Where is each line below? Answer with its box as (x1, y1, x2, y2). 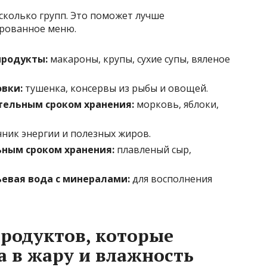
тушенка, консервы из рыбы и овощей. (23, 82, 208, 95)
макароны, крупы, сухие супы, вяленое (48, 52, 230, 66)
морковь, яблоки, (134, 98, 219, 111)
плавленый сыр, (114, 143, 191, 157)
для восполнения (130, 172, 212, 186)
